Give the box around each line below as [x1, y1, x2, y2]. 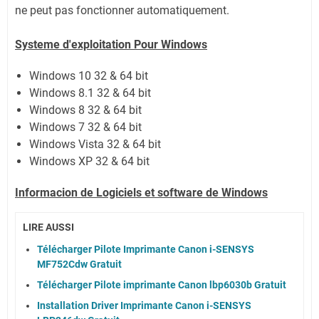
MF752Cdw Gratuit [37, 258, 122, 270]
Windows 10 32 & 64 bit [29, 69, 148, 83]
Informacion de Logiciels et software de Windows [15, 186, 268, 199]
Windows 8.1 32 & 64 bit [29, 86, 151, 100]
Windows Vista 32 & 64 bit [29, 137, 161, 151]
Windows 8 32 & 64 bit [29, 103, 142, 117]
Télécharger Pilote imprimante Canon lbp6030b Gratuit [37, 278, 286, 291]
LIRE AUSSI [23, 221, 74, 233]
